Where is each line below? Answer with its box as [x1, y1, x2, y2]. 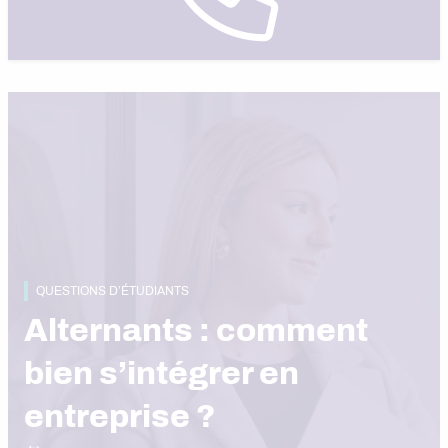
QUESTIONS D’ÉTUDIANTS [36, 283, 189, 298]
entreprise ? [24, 398, 216, 434]
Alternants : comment [24, 312, 368, 348]
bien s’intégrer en [24, 355, 299, 391]
